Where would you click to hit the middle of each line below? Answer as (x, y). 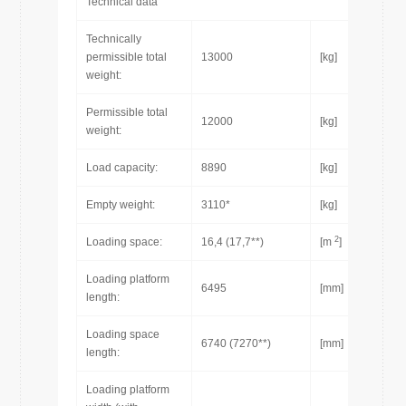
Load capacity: (122, 168)
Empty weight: (121, 205)
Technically (114, 39)
